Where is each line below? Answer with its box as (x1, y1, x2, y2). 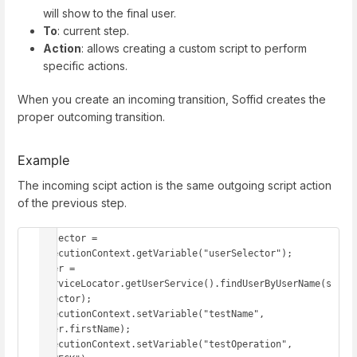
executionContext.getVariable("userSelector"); (41, 248, 298, 260)
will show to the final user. (43, 6, 176, 21)
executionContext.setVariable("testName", (41, 308, 265, 320)
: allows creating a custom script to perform (81, 41, 307, 56)
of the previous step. (18, 196, 127, 210)
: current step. (57, 24, 129, 38)
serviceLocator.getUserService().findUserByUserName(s (41, 278, 331, 290)
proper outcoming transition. (18, 109, 165, 124)
